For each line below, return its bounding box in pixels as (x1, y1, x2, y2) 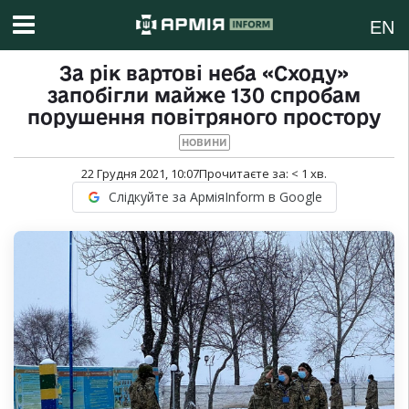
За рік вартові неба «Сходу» (59, 62, 349, 85)
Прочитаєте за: (199, 165, 291, 183)
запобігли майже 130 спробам (47, 84, 361, 107)
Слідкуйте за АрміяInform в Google (108, 188, 322, 206)
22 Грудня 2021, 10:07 (81, 165, 199, 183)
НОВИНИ (181, 137, 227, 149)
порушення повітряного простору (27, 106, 381, 129)
